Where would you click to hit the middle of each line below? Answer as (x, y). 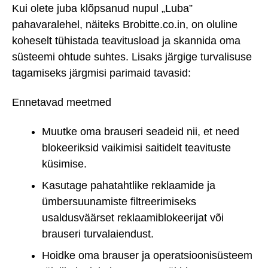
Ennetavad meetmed (62, 102)
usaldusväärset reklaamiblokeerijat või (133, 217)
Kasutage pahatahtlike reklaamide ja (129, 185)
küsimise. (64, 164)
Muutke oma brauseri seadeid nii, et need (141, 131)
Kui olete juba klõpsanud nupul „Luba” (102, 9)
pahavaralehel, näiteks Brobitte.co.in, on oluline (125, 25)
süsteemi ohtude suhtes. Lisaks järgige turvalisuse (132, 57)
